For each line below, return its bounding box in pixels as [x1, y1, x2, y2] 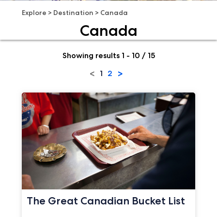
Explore [21, 8, 46, 17]
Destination [53, 8, 93, 17]
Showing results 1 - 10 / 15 [62, 50, 155, 60]
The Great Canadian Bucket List [26, 194, 185, 207]
